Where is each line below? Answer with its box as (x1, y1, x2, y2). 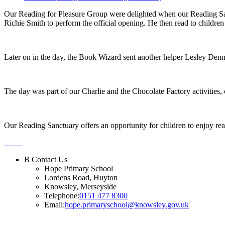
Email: (44, 200, 65, 209)
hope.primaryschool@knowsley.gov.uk (65, 200, 189, 209)
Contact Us (32, 155, 67, 164)
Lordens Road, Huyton (44, 173, 118, 182)
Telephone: (44, 191, 79, 200)
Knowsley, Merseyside (44, 182, 117, 191)
